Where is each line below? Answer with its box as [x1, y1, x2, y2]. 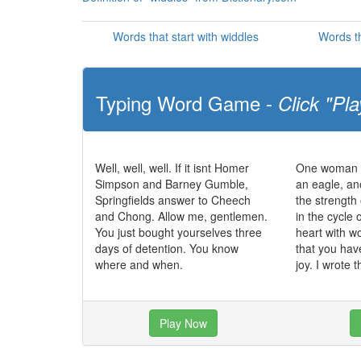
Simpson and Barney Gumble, [95, 176, 248, 192]
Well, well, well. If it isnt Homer [95, 160, 249, 176]
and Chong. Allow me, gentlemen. [95, 208, 268, 224]
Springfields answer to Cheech [95, 192, 251, 208]
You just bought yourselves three [95, 224, 262, 240]
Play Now [160, 315, 208, 331]
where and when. [95, 256, 183, 272]
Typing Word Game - [96, 89, 278, 117]
